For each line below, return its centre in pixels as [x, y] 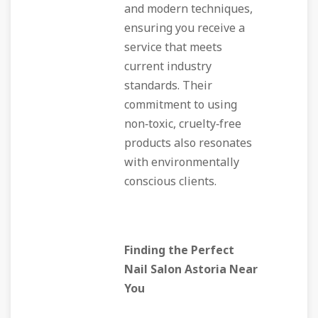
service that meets [173, 48]
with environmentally [182, 163]
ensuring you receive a [185, 28]
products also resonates [188, 143]
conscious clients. [170, 182]
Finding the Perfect [179, 251]
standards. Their [168, 86]
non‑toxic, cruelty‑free [183, 124]
